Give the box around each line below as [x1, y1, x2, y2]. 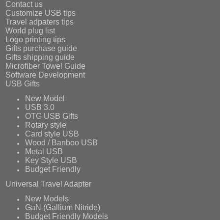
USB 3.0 [25, 103, 55, 112]
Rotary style [25, 121, 66, 130]
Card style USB [25, 130, 79, 138]
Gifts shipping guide [5, 53, 75, 62]
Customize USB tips [5, 9, 76, 18]
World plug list [5, 27, 55, 35]
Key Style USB [25, 156, 77, 165]
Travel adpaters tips [5, 18, 74, 27]
